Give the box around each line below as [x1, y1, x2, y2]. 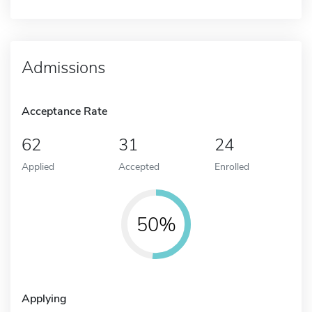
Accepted [118, 159, 159, 173]
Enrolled [214, 159, 250, 173]
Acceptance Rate [22, 103, 107, 119]
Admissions [22, 56, 105, 79]
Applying [22, 290, 67, 306]
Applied [22, 159, 54, 173]
